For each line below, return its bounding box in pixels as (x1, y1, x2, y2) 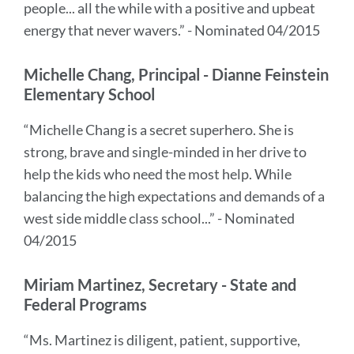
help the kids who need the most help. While (24, 165, 292, 183)
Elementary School (24, 85, 155, 104)
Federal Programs (24, 295, 147, 314)
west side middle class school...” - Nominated (24, 209, 295, 227)
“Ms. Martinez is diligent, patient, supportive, (24, 331, 300, 348)
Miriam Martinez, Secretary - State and (24, 275, 296, 294)
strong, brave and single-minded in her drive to (24, 143, 307, 160)
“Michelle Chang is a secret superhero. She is (24, 121, 294, 138)
